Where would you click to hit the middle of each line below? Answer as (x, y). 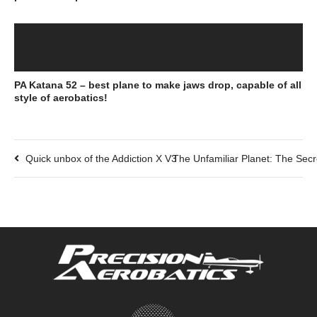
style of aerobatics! (61, 97)
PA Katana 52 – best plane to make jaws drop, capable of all (158, 85)
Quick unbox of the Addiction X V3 (101, 158)
